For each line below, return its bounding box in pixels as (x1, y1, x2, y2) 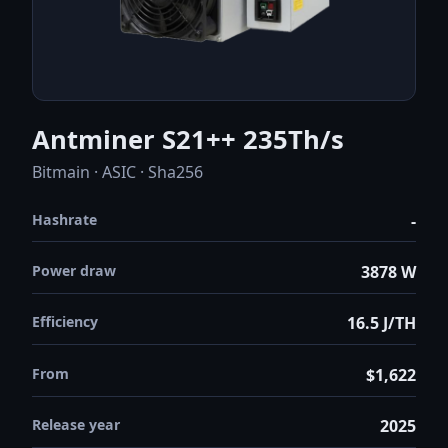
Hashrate (32, 209, 97, 229)
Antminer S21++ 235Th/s (32, 122, 344, 158)
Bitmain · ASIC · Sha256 (32, 160, 203, 183)
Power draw (32, 260, 116, 280)
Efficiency (32, 312, 98, 332)
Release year (32, 415, 120, 435)
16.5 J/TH (347, 312, 416, 335)
